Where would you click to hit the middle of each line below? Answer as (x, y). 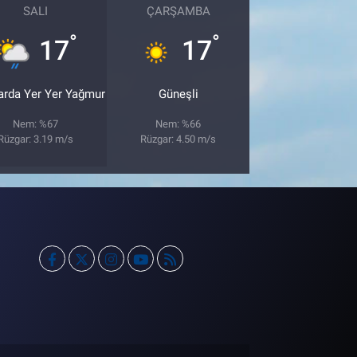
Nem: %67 (36, 124)
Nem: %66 (178, 124)
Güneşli (178, 94)
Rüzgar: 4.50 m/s (178, 139)
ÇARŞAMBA (178, 11)
